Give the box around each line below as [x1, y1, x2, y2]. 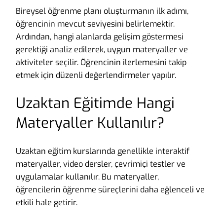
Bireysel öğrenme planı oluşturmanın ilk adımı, [16, 5, 188, 16]
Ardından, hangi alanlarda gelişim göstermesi [16, 31, 184, 42]
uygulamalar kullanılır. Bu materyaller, [16, 172, 159, 183]
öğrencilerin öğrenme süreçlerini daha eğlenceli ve [16, 184, 205, 195]
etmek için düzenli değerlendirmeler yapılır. [16, 70, 176, 80]
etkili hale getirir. [16, 197, 77, 208]
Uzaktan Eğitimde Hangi [16, 94, 175, 113]
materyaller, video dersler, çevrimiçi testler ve [16, 159, 185, 170]
